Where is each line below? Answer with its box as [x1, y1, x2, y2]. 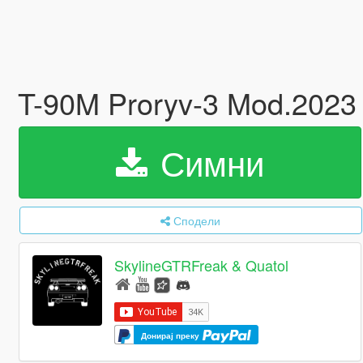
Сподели [173, 212, 221, 228]
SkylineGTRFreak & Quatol [114, 254, 289, 276]
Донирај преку [141, 329, 203, 341]
